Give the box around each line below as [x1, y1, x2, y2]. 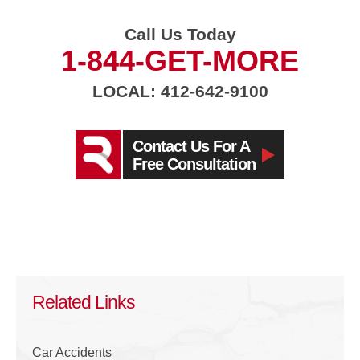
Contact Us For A [133, 137, 250, 155]
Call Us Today [124, 25, 236, 44]
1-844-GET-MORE [61, 44, 299, 78]
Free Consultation [133, 154, 256, 173]
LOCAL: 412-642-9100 [92, 82, 268, 101]
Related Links [32, 292, 135, 313]
